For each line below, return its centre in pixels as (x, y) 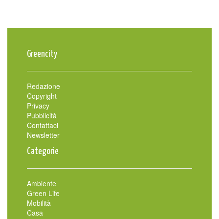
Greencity (42, 54)
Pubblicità (42, 116)
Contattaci (43, 125)
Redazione (44, 86)
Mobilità (39, 203)
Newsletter (43, 135)
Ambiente (42, 184)
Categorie (43, 152)
